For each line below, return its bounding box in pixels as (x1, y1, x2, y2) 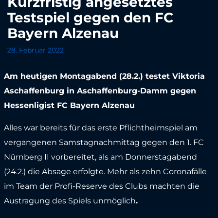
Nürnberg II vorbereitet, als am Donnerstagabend (3, 152, 197, 162)
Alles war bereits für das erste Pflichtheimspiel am (3, 123, 198, 132)
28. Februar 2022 (7, 45, 64, 54)
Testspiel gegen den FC (7, 9, 174, 26)
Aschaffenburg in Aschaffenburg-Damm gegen (3, 86, 196, 95)
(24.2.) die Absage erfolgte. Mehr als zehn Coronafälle (3, 166, 207, 176)
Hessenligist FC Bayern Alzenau (3, 100, 137, 110)
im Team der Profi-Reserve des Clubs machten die (3, 181, 200, 191)
